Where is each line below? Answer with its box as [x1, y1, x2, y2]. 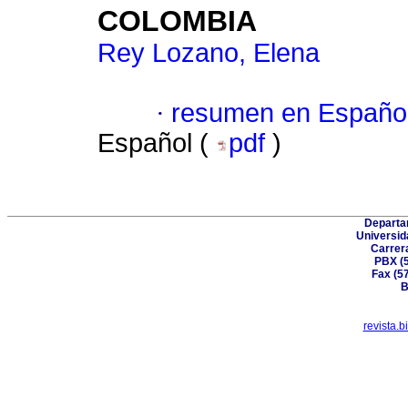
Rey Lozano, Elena [97, 38, 320, 68]
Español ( [97, 128, 216, 158]
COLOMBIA [97, 5, 257, 38]
